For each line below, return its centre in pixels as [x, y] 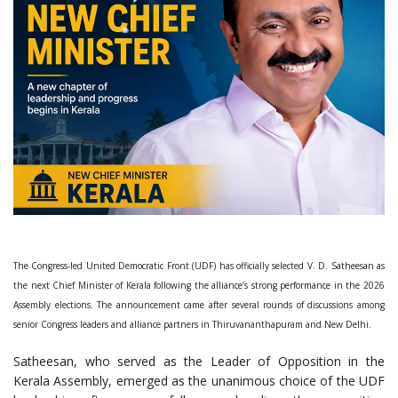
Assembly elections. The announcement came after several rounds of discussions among [199, 305]
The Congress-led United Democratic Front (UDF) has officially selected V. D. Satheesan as [199, 266]
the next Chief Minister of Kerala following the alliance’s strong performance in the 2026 [199, 286]
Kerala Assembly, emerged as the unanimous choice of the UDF [199, 381]
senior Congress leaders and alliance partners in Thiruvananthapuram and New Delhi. [192, 325]
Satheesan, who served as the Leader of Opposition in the [199, 362]
